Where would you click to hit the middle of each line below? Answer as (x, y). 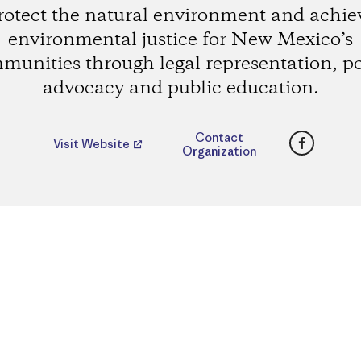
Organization (219, 151)
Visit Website (92, 144)
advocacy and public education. (180, 88)
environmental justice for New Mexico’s (180, 40)
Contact (219, 138)
